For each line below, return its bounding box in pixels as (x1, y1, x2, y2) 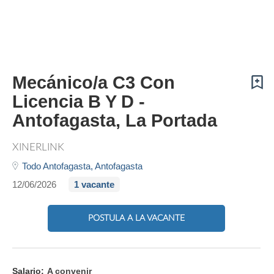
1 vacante (74, 179, 114, 190)
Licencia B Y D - (12, 92, 145, 111)
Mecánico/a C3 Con (12, 73, 175, 92)
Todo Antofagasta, (22, 161, 95, 171)
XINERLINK (12, 142, 64, 152)
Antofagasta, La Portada (12, 111, 217, 130)
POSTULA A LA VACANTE (88, 213, 185, 223)
